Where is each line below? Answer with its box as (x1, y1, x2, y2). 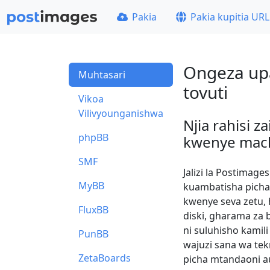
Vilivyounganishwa (78, 107, 163, 120)
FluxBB (78, 203, 108, 216)
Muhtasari (78, 68, 125, 81)
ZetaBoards (78, 251, 131, 265)
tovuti (183, 81, 228, 104)
